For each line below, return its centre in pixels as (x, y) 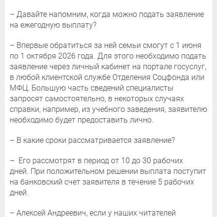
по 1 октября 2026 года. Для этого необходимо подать (108, 56)
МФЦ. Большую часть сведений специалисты (92, 88)
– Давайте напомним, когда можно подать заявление (107, 15)
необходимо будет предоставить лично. (82, 120)
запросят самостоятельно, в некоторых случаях (97, 99)
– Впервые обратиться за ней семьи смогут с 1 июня (106, 46)
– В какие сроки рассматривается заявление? (92, 140)
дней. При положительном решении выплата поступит (108, 171)
